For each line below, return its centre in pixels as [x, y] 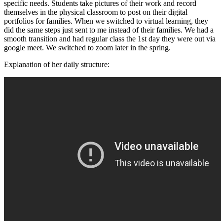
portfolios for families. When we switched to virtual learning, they [106, 21]
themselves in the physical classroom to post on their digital [96, 12]
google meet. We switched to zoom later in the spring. [88, 48]
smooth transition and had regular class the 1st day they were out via [110, 39]
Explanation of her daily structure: [59, 65]
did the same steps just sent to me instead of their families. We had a [109, 30]
